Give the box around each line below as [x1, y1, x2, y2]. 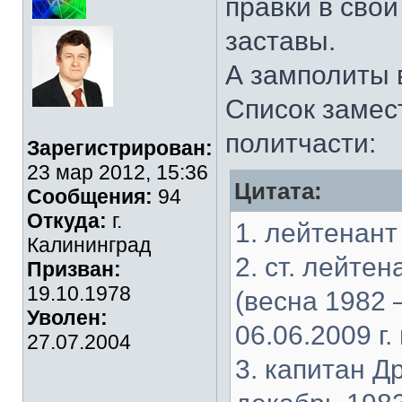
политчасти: [225, 128, 376, 158]
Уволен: [27, 306, 108, 329]
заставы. [225, 26, 336, 56]
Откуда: [27, 209, 107, 232]
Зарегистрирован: [27, 136, 213, 160]
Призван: [27, 258, 121, 281]
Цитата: [234, 179, 322, 204]
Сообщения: [27, 185, 153, 208]
